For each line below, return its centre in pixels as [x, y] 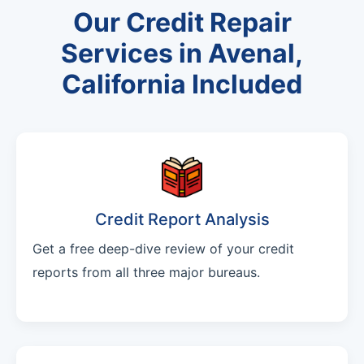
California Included [182, 84]
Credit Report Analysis [182, 220]
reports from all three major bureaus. [146, 273]
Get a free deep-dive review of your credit [163, 249]
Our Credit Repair [182, 23]
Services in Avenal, [182, 54]
